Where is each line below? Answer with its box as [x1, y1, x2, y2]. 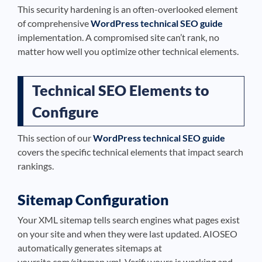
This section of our [18, 132, 93, 143]
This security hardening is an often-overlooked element [18, 4, 238, 15]
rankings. [18, 160, 54, 171]
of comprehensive [18, 18, 91, 29]
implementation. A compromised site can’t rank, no [18, 32, 219, 43]
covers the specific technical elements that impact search [18, 146, 243, 157]
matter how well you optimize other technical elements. [18, 46, 239, 57]
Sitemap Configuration [18, 191, 169, 208]
